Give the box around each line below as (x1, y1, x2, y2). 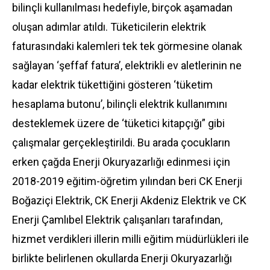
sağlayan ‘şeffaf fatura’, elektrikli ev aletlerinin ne (12, 59, 242, 72)
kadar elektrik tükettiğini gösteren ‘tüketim (12, 78, 213, 91)
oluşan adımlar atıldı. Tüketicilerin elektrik (12, 20, 206, 33)
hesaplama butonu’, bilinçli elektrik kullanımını (12, 98, 227, 110)
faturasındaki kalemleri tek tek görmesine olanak (12, 40, 242, 52)
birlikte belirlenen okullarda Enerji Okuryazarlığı (12, 252, 232, 265)
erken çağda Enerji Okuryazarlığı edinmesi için (12, 155, 230, 168)
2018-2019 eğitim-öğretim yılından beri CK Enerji (12, 175, 242, 187)
